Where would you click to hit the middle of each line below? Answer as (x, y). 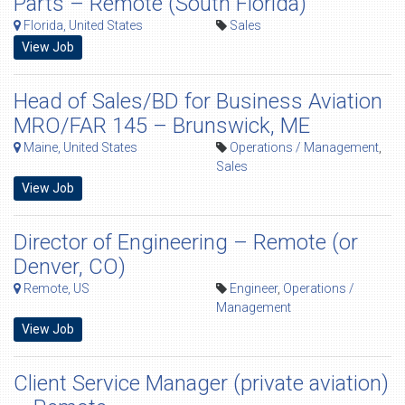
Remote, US (55, 288)
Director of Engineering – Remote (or (186, 242)
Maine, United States (79, 147)
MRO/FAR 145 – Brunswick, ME (162, 126)
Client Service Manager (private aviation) (201, 383)
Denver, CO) (70, 267)
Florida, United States (82, 25)
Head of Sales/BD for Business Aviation (198, 101)
